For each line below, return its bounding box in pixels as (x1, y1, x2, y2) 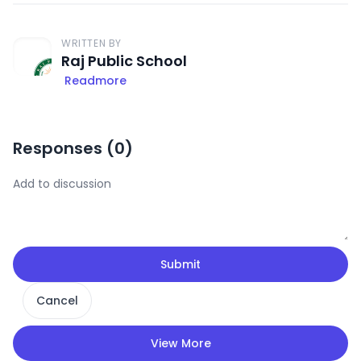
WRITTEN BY (61, 36, 122, 50)
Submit (160, 256, 201, 272)
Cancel (36, 293, 78, 309)
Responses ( (13, 137, 114, 160)
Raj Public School (61, 51, 187, 71)
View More (150, 335, 211, 351)
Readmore (64, 73, 127, 89)
